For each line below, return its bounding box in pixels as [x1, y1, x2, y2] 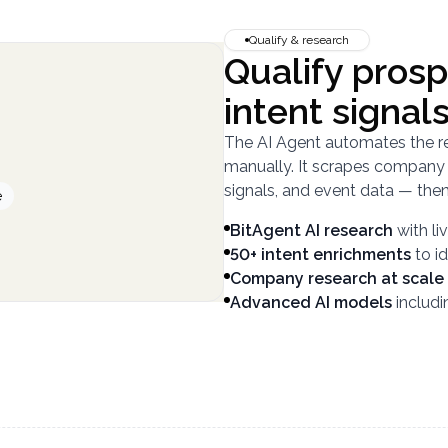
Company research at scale [230, 269, 444, 288]
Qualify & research [249, 33, 349, 47]
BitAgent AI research [230, 221, 393, 240]
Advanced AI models [230, 293, 392, 312]
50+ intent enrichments [230, 245, 411, 264]
